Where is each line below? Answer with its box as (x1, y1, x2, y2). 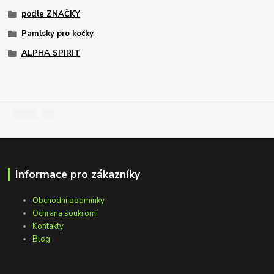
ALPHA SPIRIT (21, 47, 80, 59)
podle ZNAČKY (21, 9, 80, 20)
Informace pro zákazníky (15, 167, 140, 182)
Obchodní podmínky (32, 195, 105, 207)
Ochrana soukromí (32, 208, 98, 220)
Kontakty (32, 221, 64, 232)
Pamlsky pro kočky (21, 28, 94, 40)
